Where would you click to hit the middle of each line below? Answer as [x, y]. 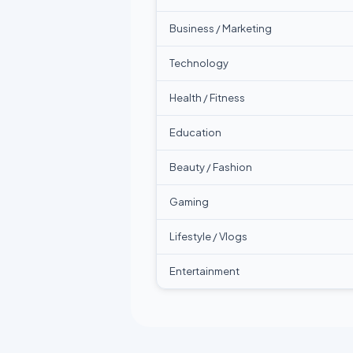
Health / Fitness [207, 98]
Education [195, 132]
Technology [199, 63]
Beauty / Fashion [211, 167]
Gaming [189, 202]
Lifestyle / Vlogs [208, 236]
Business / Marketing [221, 28]
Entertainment [204, 271]
